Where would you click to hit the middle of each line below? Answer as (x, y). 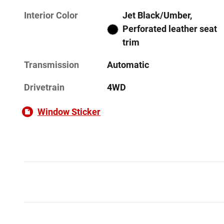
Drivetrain (44, 87)
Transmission (51, 64)
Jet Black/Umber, (157, 15)
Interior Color (51, 15)
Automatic (128, 64)
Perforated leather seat (169, 28)
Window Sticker (69, 111)
